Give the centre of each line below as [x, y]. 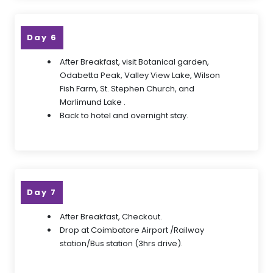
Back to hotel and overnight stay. [124, 115]
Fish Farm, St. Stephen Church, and [127, 89]
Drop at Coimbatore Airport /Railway [132, 230]
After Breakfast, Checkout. [111, 217]
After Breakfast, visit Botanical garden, [134, 62]
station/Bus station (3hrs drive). [121, 243]
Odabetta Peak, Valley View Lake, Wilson [140, 75]
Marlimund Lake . [93, 102]
